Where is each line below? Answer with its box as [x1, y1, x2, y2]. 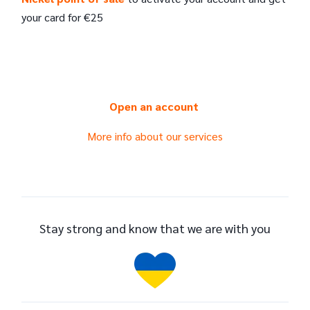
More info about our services [87, 128, 223, 143]
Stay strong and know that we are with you [39, 219, 271, 236]
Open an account [109, 98, 201, 113]
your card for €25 [21, 9, 103, 24]
